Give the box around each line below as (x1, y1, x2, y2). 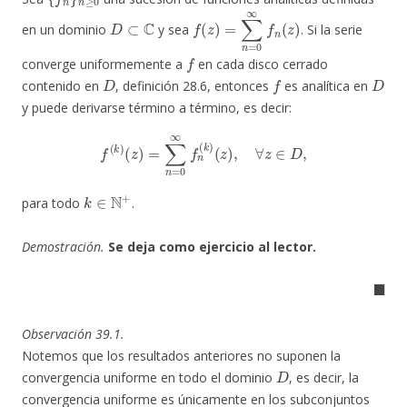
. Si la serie (300, 21, 362, 39)
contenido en (22, 77, 103, 95)
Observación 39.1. (22, 324, 124, 342)
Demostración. (22, 237, 104, 255)
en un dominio (22, 21, 110, 39)
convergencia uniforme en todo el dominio (22, 368, 276, 386)
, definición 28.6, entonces (115, 77, 273, 95)
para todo (22, 194, 84, 212)
